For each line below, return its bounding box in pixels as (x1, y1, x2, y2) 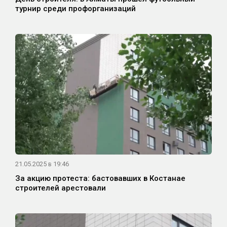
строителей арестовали (15, 183, 106, 193)
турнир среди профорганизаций (15, 4, 136, 14)
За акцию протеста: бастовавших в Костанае (15, 174, 185, 183)
